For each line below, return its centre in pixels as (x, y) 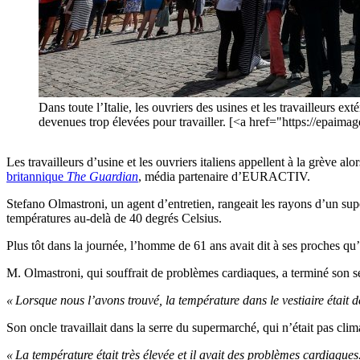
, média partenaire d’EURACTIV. (224, 177)
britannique (37, 177)
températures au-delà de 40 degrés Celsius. (114, 219)
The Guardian (102, 177)
